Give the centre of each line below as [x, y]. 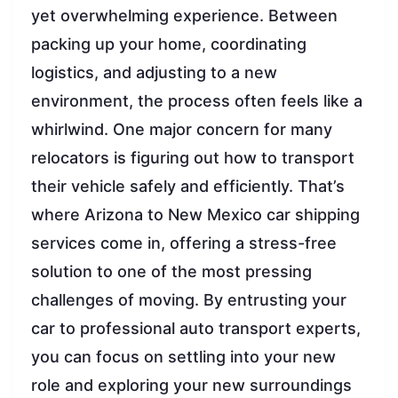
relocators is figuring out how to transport [193, 157]
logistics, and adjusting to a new [154, 72]
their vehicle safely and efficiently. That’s [188, 186]
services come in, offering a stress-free [184, 243]
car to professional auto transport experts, [196, 328]
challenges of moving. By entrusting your [189, 299]
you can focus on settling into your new [183, 356]
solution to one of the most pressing [171, 271]
